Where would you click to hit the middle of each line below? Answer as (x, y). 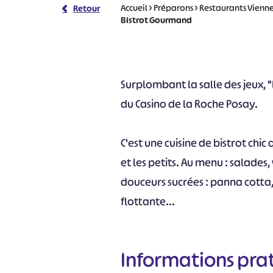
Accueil (134, 8)
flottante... (148, 202)
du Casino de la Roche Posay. (190, 104)
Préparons (174, 8)
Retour (87, 8)
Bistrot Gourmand (157, 20)
